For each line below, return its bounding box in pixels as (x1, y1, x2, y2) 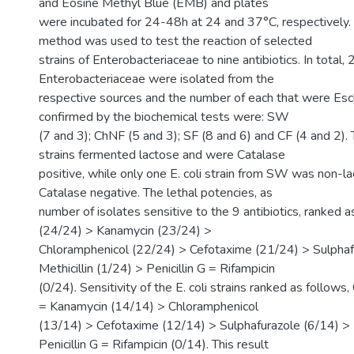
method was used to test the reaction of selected (39, 32, 312, 50)
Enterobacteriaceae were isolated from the (39, 70, 274, 88)
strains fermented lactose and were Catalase (39, 146, 285, 164)
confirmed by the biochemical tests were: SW (39, 108, 289, 126)
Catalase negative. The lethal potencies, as (39, 184, 273, 201)
